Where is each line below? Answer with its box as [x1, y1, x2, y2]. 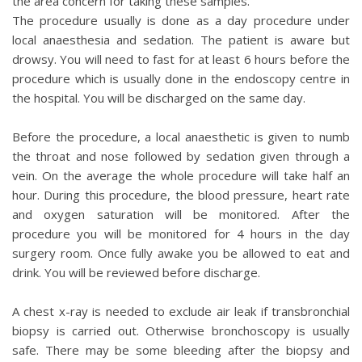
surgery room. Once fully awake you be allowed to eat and [12, 245, 350, 261]
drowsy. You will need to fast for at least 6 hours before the [12, 51, 350, 67]
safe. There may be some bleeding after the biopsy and [12, 342, 350, 358]
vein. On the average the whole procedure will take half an [12, 167, 350, 183]
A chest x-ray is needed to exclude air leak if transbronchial [12, 303, 350, 319]
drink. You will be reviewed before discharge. [12, 264, 260, 280]
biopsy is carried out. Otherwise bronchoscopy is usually [12, 322, 350, 339]
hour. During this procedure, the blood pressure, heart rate [12, 187, 350, 203]
